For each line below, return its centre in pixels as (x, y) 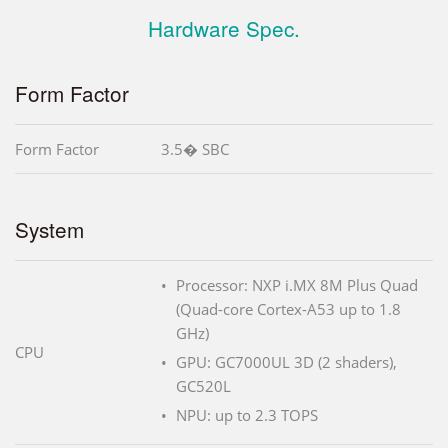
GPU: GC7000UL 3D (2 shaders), (286, 362)
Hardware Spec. (224, 28)
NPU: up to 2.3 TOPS (247, 415)
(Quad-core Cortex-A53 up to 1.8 (288, 309)
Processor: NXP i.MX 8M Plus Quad (297, 285)
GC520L (203, 386)
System (49, 229)
